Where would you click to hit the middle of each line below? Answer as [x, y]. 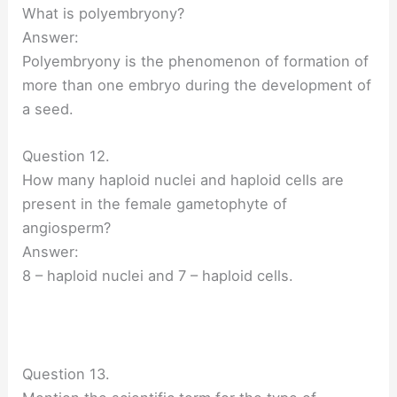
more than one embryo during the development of [197, 85]
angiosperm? [67, 227]
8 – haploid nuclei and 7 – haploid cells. [158, 275]
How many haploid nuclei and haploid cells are [183, 179]
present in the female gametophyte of [155, 203]
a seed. [48, 109]
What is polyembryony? [104, 13]
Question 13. [66, 374]
